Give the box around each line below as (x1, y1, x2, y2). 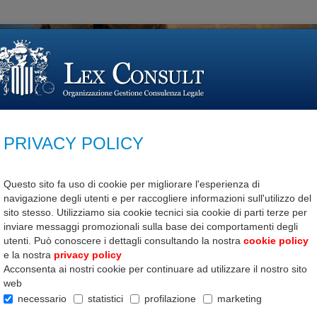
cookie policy (243, 235, 309, 247)
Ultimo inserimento (122, 229, 207, 239)
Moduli (107, 117, 137, 129)
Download (272, 229, 313, 239)
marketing (217, 292, 262, 304)
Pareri (42, 117, 69, 129)
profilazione (144, 292, 196, 304)
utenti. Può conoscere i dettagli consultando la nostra (4, 235, 243, 247)
